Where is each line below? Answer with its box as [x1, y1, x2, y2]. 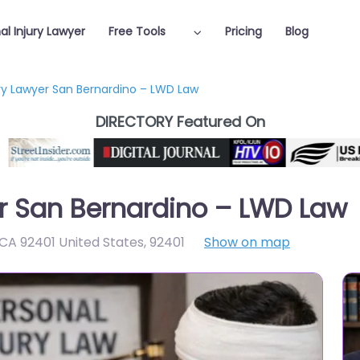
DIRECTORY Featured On [95, 112, 265, 132]
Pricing [224, 23, 262, 39]
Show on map [204, 233, 290, 252]
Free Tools [108, 23, 166, 39]
